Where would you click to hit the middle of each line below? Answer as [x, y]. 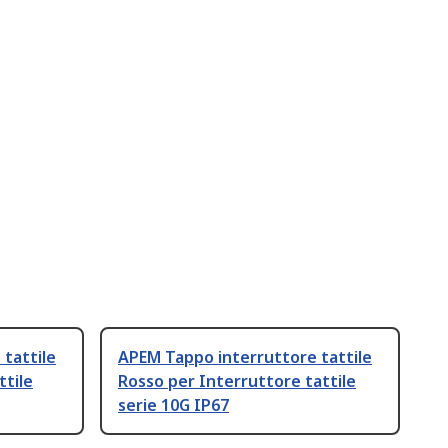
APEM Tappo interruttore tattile [245, 357]
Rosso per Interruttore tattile [237, 381]
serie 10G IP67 [173, 405]
